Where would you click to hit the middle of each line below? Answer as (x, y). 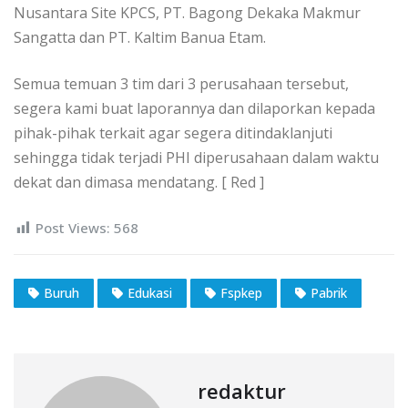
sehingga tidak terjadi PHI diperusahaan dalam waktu (196, 158)
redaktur (242, 390)
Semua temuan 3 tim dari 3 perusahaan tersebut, (181, 84)
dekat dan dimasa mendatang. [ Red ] (139, 183)
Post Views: (73, 228)
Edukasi (150, 292)
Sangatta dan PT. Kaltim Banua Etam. (140, 38)
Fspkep (241, 292)
